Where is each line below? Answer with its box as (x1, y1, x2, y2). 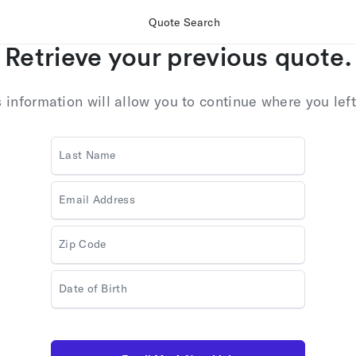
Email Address (59, 192, 135, 207)
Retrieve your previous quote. (5, 41, 351, 72)
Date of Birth (59, 281, 127, 296)
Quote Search (149, 14, 220, 29)
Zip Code (59, 237, 106, 251)
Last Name (59, 148, 116, 162)
